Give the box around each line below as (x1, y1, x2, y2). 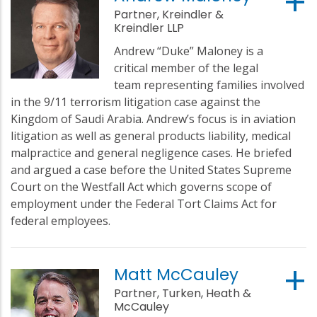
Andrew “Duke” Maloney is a (114, 42, 264, 59)
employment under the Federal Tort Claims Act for (11, 195, 277, 212)
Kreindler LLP (114, 19, 185, 36)
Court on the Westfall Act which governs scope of (11, 178, 272, 195)
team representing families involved (114, 76, 305, 93)
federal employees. (11, 212, 110, 229)
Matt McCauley (114, 263, 239, 286)
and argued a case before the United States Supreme (11, 161, 292, 178)
